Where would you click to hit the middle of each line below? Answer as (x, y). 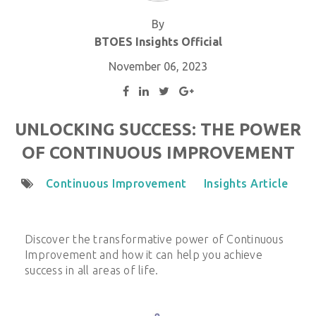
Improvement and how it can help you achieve (144, 255)
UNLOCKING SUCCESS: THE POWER (158, 130)
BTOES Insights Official (158, 42)
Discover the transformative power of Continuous (154, 239)
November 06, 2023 (158, 67)
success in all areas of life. (92, 271)
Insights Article (246, 184)
